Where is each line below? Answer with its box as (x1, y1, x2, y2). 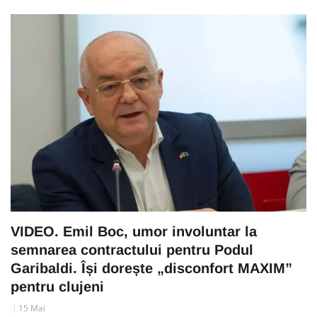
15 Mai (18, 302, 45, 315)
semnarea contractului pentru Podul (11, 242, 253, 258)
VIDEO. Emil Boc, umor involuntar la (11, 224, 257, 240)
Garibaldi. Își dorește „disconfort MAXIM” (11, 260, 292, 277)
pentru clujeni (11, 279, 104, 295)
